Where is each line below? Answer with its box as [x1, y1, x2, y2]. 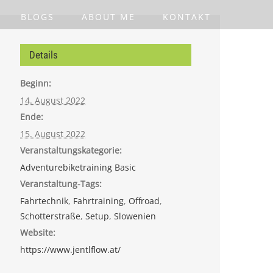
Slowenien [114, 210, 157, 222]
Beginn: [20, 77, 52, 89]
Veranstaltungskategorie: [20, 144, 122, 156]
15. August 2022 [20, 127, 86, 140]
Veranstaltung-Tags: [20, 177, 102, 190]
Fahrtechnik [20, 194, 69, 207]
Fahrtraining [73, 194, 124, 207]
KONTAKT [162, 10, 211, 23]
